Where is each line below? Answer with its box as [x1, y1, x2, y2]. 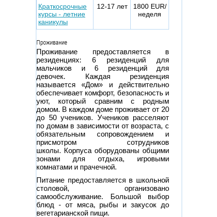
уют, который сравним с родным [36, 96, 169, 105]
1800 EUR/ [133, 2, 167, 10]
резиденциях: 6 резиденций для [36, 55, 169, 64]
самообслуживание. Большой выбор [36, 192, 169, 201]
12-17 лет [96, 2, 127, 10]
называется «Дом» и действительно [36, 80, 169, 89]
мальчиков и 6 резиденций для [36, 63, 169, 72]
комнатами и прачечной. [36, 162, 119, 171]
